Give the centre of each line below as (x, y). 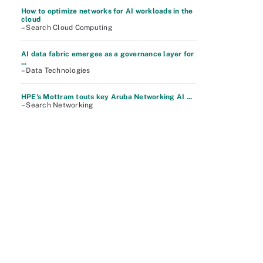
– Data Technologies (56, 70)
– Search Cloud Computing (67, 28)
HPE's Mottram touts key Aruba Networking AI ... (107, 97)
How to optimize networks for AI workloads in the (107, 11)
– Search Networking (57, 105)
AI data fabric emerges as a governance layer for (108, 54)
